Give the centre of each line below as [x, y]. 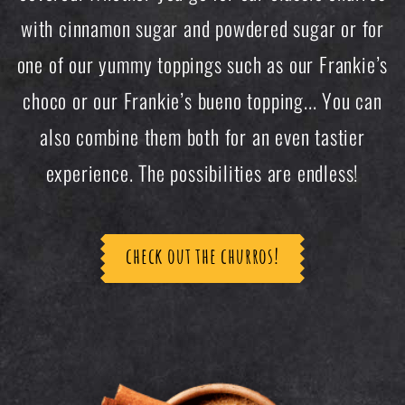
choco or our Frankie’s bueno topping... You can [202, 100]
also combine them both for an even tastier [202, 137]
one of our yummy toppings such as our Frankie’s [202, 64]
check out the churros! [202, 256]
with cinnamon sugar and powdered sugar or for [202, 28]
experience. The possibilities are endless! [202, 173]
